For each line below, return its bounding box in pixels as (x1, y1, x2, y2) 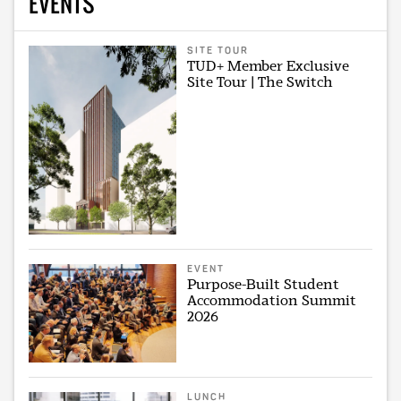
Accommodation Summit (187, 291, 357, 309)
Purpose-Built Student (187, 275, 340, 293)
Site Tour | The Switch (187, 73, 334, 90)
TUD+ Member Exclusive (187, 56, 350, 74)
